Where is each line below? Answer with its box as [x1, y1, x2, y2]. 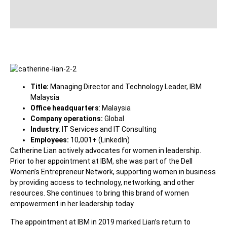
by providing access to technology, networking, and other [10, 178, 195, 187]
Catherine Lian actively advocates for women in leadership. [10, 146, 201, 155]
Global [104, 115, 124, 123]
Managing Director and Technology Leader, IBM [50, 83, 202, 91]
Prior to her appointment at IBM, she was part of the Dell [10, 157, 193, 166]
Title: [30, 83, 50, 91]
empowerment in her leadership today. [10, 200, 135, 208]
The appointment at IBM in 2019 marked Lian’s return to [10, 217, 191, 226]
